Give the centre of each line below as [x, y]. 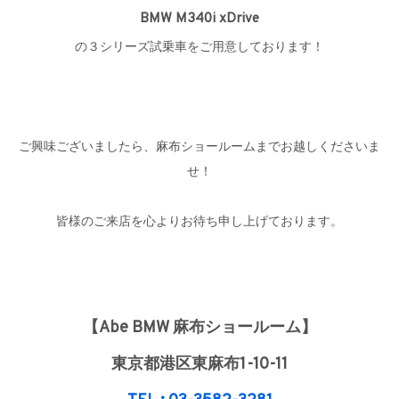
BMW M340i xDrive [199, 19]
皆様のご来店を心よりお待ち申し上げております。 [199, 223]
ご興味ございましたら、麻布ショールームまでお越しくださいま [199, 148]
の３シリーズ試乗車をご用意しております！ [199, 48]
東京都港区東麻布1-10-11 [199, 365]
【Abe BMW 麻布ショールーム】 [199, 329]
